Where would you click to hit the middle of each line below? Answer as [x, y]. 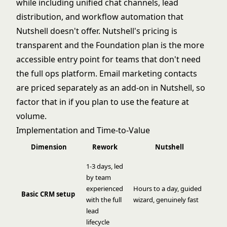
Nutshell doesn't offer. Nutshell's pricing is [97, 31]
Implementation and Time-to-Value [83, 130]
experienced [105, 188]
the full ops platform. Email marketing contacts [107, 73]
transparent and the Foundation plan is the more [110, 45]
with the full [104, 199]
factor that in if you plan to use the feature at [103, 102]
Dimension [49, 147]
